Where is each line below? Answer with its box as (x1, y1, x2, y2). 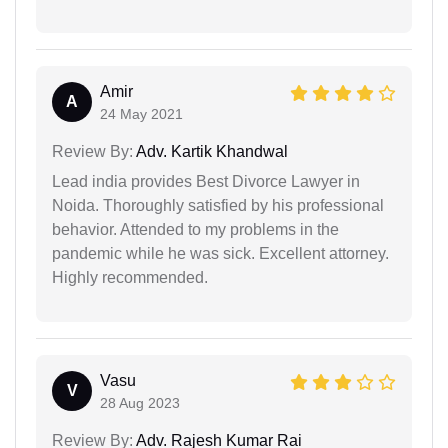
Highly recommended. (52, 268, 208, 286)
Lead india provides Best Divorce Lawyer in (52, 172, 360, 190)
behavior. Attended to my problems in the (52, 220, 339, 238)
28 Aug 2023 (100, 394, 180, 411)
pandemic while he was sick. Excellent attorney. (52, 244, 389, 262)
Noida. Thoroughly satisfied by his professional (52, 196, 384, 214)
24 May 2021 (100, 105, 183, 122)
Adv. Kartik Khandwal (133, 142, 288, 160)
